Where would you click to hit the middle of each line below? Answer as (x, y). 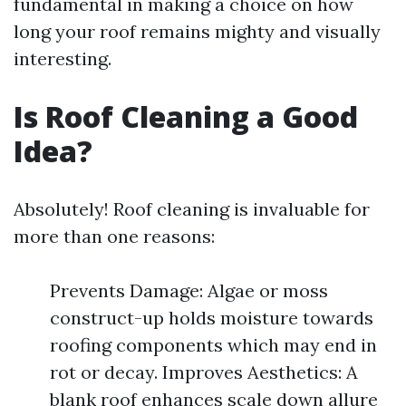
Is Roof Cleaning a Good (186, 116)
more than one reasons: (114, 236)
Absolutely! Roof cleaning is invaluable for (192, 209)
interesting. (63, 58)
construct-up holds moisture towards (212, 318)
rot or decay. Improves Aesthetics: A (204, 372)
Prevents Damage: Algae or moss (189, 290)
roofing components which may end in (213, 345)
